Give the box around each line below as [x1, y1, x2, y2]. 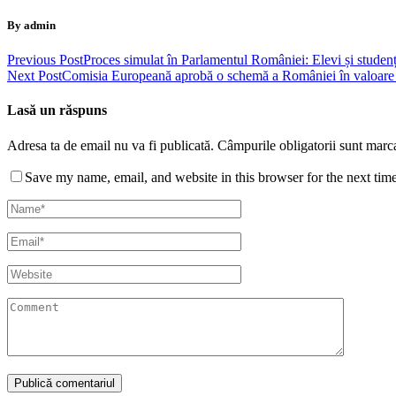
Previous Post [7, 52, 83, 68]
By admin [7, 18, 56, 32]
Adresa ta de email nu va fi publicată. [7, 137, 214, 153]
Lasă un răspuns [7, 103, 107, 118]
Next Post [7, 68, 62, 84]
